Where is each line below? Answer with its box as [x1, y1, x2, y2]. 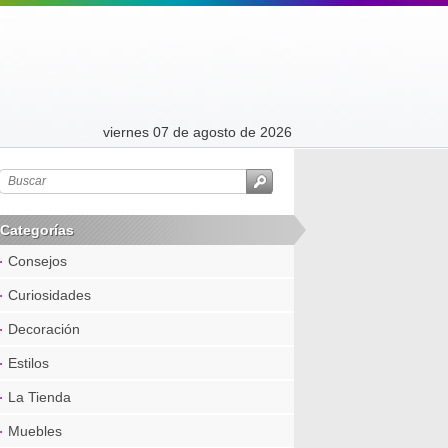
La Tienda [8, 389, 71, 405]
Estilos [8, 355, 49, 371]
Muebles [8, 423, 62, 439]
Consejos [8, 253, 67, 269]
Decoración [8, 321, 80, 337]
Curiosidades [8, 287, 91, 303]
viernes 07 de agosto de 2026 [103, 124, 292, 140]
